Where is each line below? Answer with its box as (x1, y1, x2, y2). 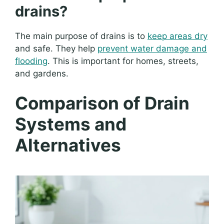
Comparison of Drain (15, 92, 189, 114)
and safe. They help (15, 43, 97, 53)
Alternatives (15, 134, 121, 156)
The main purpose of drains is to (15, 30, 147, 41)
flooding (15, 55, 47, 66)
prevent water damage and (97, 43, 207, 53)
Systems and (15, 113, 126, 135)
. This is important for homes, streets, (47, 55, 198, 66)
